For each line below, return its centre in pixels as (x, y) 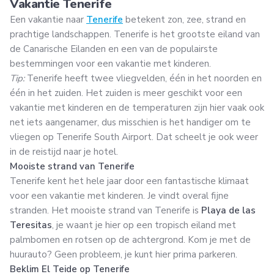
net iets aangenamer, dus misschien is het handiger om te (130, 122)
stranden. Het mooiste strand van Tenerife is (106, 210)
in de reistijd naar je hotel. (64, 151)
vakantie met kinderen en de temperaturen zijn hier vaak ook (137, 107)
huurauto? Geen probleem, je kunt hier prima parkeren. (124, 254)
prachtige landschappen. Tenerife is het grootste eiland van (135, 34)
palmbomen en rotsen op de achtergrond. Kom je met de (130, 239)
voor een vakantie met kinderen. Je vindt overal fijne (119, 195)
